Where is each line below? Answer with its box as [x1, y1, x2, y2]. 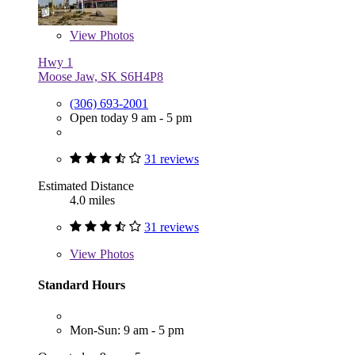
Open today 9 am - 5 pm [70, 110, 192, 124]
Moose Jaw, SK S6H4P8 [38, 69, 163, 83]
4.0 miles [70, 193, 115, 207]
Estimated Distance [38, 178, 134, 193]
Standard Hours [38, 277, 125, 292]
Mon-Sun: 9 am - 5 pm [70, 323, 184, 338]
